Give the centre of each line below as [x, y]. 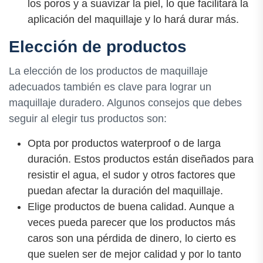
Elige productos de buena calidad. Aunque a [131, 206]
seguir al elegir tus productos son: [88, 118]
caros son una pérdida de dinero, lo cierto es [132, 238]
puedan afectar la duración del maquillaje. [125, 190]
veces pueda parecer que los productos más [131, 222]
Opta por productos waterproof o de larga [124, 143]
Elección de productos [98, 47]
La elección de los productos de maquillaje [108, 71]
